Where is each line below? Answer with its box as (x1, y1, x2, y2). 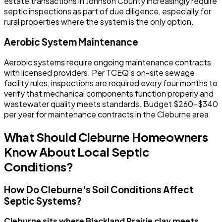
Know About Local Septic (4, 144, 150, 159)
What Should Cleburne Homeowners (4, 129, 208, 144)
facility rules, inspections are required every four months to (4, 77, 218, 88)
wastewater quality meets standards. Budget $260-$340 (4, 98, 218, 109)
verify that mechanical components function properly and (4, 88, 214, 99)
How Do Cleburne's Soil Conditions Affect (4, 183, 194, 195)
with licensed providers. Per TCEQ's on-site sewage (4, 67, 195, 78)
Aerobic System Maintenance (4, 36, 138, 48)
